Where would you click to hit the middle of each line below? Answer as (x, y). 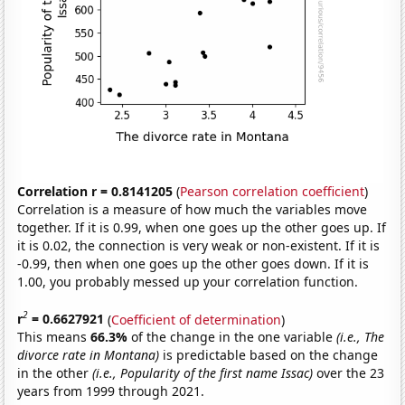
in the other (55, 373)
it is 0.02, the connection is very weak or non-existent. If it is (199, 245)
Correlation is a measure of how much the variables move (193, 209)
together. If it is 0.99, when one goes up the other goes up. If (202, 227)
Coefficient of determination (197, 319)
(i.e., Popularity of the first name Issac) (203, 373)
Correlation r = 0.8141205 (95, 191)
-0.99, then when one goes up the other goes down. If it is (193, 263)
